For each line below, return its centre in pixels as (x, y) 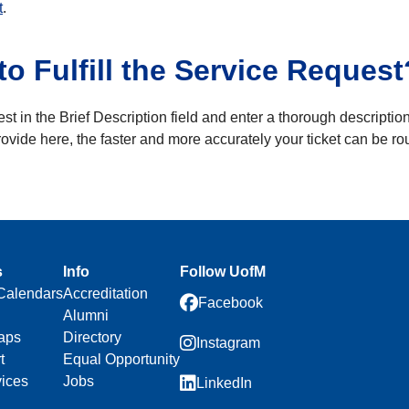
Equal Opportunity (121, 360)
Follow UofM (223, 272)
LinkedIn (224, 383)
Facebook (231, 303)
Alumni (86, 316)
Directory (92, 338)
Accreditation (105, 294)
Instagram (228, 343)
